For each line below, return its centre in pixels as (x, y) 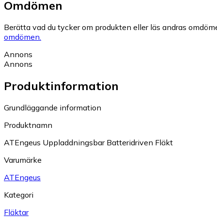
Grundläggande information (53, 108)
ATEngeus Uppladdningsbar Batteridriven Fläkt (88, 143)
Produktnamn (28, 125)
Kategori (19, 195)
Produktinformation (61, 86)
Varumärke (23, 160)
